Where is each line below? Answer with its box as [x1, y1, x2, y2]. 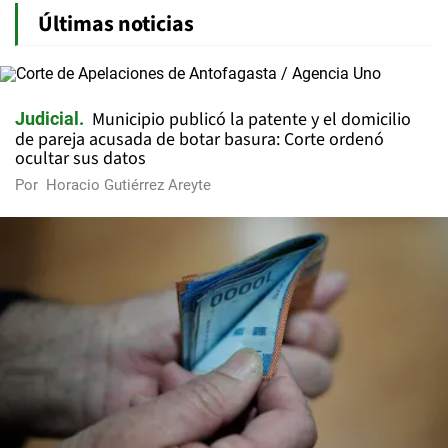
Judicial [15, 108, 79, 129]
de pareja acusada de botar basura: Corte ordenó [15, 127, 384, 152]
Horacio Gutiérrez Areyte [46, 176, 211, 194]
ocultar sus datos [15, 146, 146, 171]
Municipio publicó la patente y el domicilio [92, 107, 411, 132]
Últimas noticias [38, 8, 194, 40]
